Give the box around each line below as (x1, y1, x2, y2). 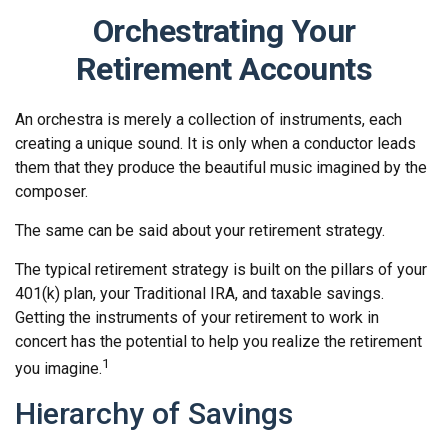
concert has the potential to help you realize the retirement (15, 332, 422, 351)
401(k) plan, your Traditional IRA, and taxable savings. (15, 284, 384, 303)
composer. (15, 182, 88, 201)
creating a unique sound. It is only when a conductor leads (15, 134, 416, 153)
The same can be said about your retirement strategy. (15, 221, 385, 240)
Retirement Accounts (75, 50, 373, 88)
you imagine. (15, 359, 102, 379)
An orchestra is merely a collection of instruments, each (15, 110, 402, 129)
